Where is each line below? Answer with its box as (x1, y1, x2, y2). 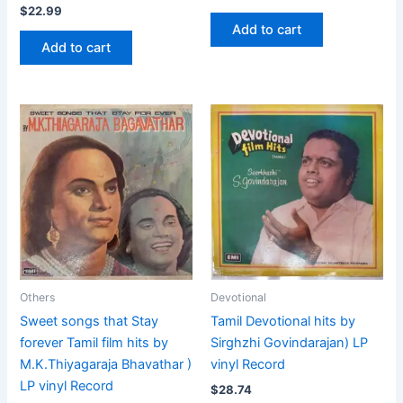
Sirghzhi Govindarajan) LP (210, 335, 368, 352)
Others (20, 291, 56, 305)
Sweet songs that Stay (20, 313, 159, 330)
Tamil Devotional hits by (210, 313, 355, 330)
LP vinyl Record (20, 378, 114, 395)
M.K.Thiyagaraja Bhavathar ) (20, 356, 193, 373)
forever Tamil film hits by (20, 335, 169, 352)
